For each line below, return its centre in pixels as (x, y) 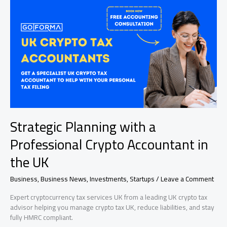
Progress (23, 48)
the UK (29, 162)
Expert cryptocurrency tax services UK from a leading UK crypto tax (109, 197)
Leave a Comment (187, 179)
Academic (24, 38)
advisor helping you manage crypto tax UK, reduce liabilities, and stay (112, 207)
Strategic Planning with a (83, 127)
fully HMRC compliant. (42, 217)
